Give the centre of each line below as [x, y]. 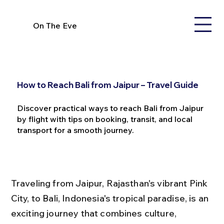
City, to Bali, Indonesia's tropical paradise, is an [111, 198]
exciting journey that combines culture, [95, 213]
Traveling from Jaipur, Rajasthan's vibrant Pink [110, 183]
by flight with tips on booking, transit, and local [104, 119]
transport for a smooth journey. [75, 130]
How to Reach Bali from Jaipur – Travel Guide [107, 85]
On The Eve [55, 25]
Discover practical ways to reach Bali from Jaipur [110, 108]
